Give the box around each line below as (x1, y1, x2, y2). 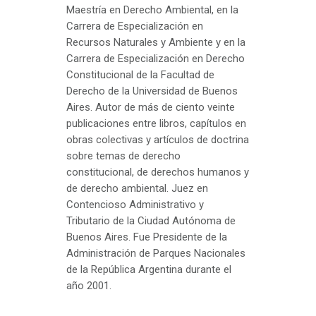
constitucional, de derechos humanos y (66, 165, 249, 178)
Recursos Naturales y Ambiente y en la (66, 35, 245, 49)
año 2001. (66, 279, 111, 292)
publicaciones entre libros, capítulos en (66, 116, 246, 130)
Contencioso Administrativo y (66, 197, 204, 211)
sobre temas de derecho (66, 149, 181, 162)
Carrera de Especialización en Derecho (66, 51, 245, 65)
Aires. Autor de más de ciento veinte (66, 100, 235, 114)
